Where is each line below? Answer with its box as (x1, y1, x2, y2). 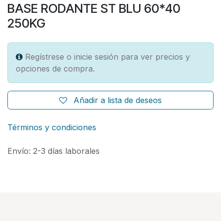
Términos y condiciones (7, 122, 96, 132)
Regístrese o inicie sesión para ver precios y (25, 51, 190, 62)
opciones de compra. (16, 63, 95, 74)
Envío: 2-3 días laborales (7, 146, 100, 156)
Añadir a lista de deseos (74, 95, 162, 105)
